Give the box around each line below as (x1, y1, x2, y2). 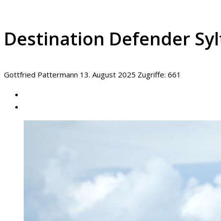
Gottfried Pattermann (4, 69, 78, 79)
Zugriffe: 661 (138, 69, 181, 79)
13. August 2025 (80, 69, 138, 79)
